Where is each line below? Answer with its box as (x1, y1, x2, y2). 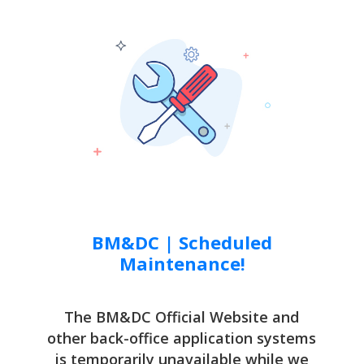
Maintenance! (119, 250, 245, 275)
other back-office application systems (47, 327, 317, 348)
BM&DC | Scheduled (92, 229, 272, 254)
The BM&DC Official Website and (64, 306, 300, 327)
